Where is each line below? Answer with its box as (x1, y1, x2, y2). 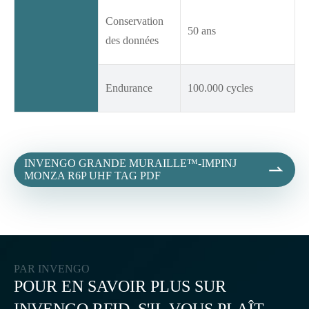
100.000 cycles (188, 82, 253, 94)
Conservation (106, 15, 163, 28)
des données (106, 34, 159, 47)
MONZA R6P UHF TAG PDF (24, 170, 161, 182)
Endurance (106, 82, 152, 94)
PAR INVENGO (14, 263, 90, 275)
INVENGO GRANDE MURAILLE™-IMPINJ (24, 157, 237, 170)
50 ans (188, 25, 216, 37)
